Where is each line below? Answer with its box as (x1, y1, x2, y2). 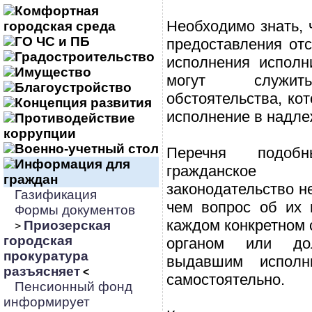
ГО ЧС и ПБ (15, 34, 90, 49)
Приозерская (24, 218, 111, 233)
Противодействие (15, 111, 135, 125)
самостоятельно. (166, 271, 285, 288)
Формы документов (15, 203, 135, 217)
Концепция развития (15, 95, 152, 110)
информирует (3, 295, 90, 309)
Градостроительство (15, 49, 155, 64)
